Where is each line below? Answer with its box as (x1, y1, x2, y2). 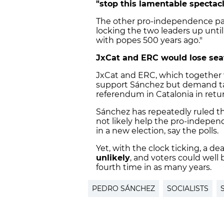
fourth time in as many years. (96, 162, 211, 172)
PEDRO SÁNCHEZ (92, 184, 155, 193)
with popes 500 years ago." (96, 35, 202, 45)
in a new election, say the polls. (96, 126, 218, 136)
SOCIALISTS (167, 184, 208, 193)
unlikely (96, 153, 130, 163)
